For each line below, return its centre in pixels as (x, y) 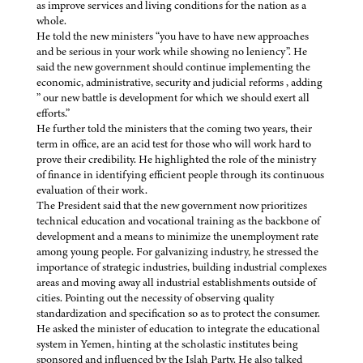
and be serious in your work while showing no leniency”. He (172, 52)
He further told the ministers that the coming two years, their (174, 129)
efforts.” (53, 113)
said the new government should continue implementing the (173, 67)
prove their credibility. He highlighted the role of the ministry (176, 160)
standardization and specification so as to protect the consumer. (178, 314)
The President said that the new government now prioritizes (172, 206)
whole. (51, 21)
